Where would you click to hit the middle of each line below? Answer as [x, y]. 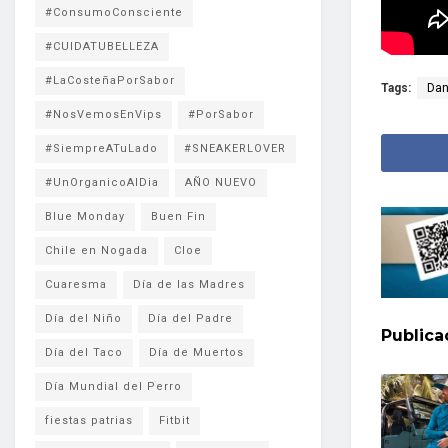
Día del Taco [84, 352]
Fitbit [174, 420]
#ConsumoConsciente [114, 12]
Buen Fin [178, 216]
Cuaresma [76, 284]
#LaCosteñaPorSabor [110, 80]
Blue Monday [85, 216]
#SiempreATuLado [101, 148]
